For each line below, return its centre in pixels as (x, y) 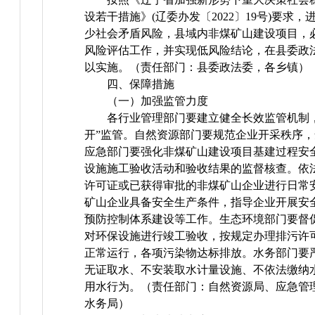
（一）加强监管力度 (158, 101)
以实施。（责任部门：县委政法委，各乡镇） (197, 67)
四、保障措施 (141, 84)
